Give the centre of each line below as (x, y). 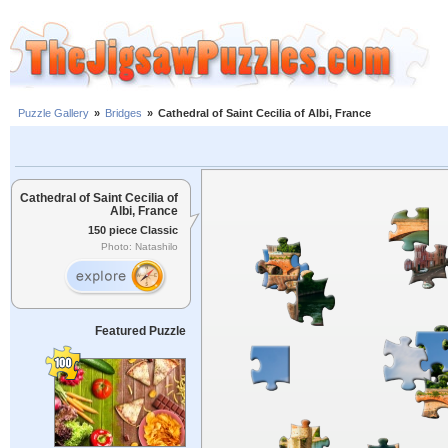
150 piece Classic (133, 229)
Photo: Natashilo (139, 247)
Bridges (123, 113)
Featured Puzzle (140, 331)
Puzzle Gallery (53, 113)
